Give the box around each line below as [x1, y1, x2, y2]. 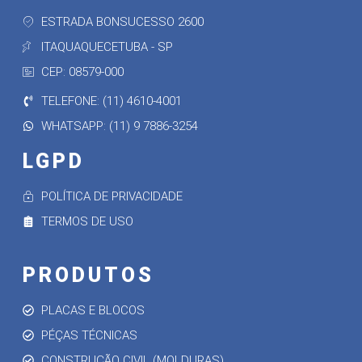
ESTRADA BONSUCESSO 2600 [40, 14, 204, 29]
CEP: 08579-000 [40, 64, 124, 79]
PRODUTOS [23, 263, 154, 287]
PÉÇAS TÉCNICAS [40, 327, 137, 343]
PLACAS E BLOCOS [40, 302, 145, 318]
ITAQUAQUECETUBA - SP [40, 39, 173, 54]
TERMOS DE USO [40, 213, 133, 229]
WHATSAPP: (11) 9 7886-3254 [40, 118, 198, 133]
